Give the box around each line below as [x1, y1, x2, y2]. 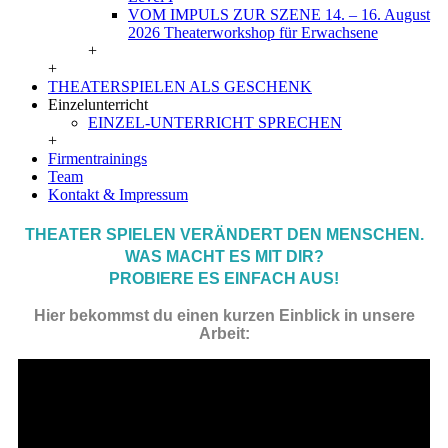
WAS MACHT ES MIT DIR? [124, 247, 324, 265]
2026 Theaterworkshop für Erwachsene [128, 24, 378, 41]
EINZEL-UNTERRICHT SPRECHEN [88, 114, 342, 131]
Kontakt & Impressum [48, 186, 188, 203]
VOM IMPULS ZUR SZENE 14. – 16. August [128, 6, 430, 23]
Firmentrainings [48, 150, 147, 167]
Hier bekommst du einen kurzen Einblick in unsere [33, 307, 415, 325]
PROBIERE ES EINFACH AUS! [109, 269, 339, 287]
